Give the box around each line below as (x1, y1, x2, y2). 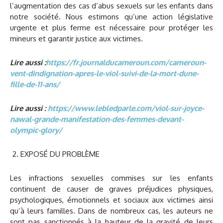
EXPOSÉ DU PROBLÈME (20, 149, 100, 159)
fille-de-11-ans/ (10, 79, 60, 89)
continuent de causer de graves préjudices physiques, (10, 184, 213, 194)
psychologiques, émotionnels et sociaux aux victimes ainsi (10, 195, 213, 205)
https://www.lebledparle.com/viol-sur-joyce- (48, 103, 204, 113)
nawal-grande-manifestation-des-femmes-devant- (10, 114, 184, 124)
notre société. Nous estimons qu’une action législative (10, 11, 213, 21)
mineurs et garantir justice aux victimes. (10, 33, 143, 43)
